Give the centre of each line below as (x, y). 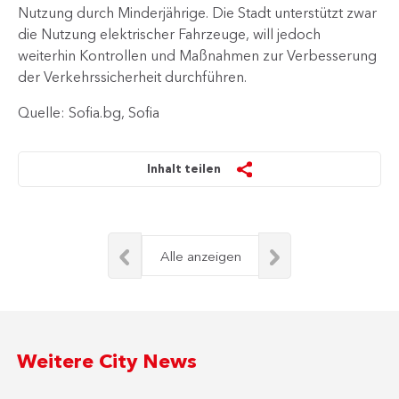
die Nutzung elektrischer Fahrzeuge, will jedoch (169, 34)
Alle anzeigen (201, 256)
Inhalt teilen (184, 168)
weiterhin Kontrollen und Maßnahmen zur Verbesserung (197, 55)
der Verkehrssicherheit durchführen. (132, 77)
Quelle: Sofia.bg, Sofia (89, 112)
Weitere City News (107, 361)
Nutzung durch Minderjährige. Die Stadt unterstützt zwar (197, 12)
